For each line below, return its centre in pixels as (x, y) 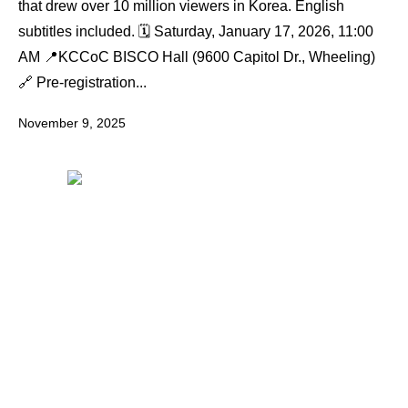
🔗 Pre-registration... (82, 82)
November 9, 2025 (72, 122)
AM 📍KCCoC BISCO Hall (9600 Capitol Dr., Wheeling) (197, 56)
